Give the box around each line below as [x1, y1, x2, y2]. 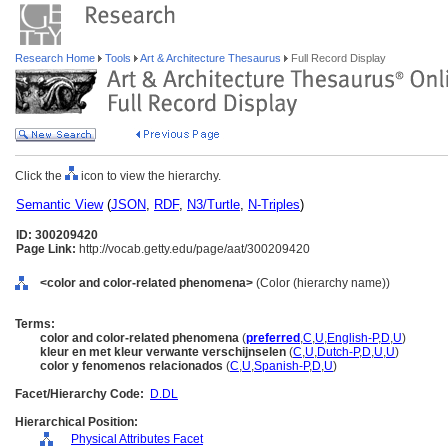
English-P [327, 331, 378, 345]
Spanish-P [254, 359, 309, 373]
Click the [15, 169, 65, 183]
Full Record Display [288, 52, 386, 64]
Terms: [15, 317, 55, 331]
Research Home [15, 52, 98, 64]
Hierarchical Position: [15, 415, 138, 429]
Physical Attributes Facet [71, 432, 203, 446]
